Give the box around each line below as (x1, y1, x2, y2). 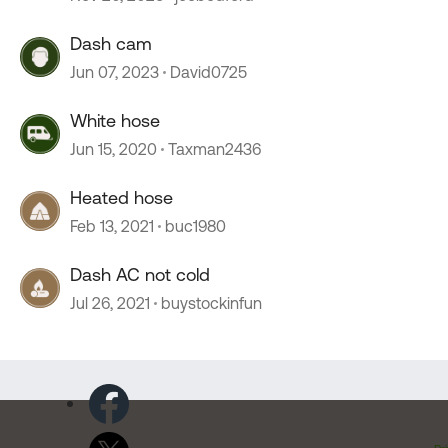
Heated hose (70, 187, 173, 208)
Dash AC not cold (70, 264, 210, 285)
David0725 (170, 63, 247, 81)
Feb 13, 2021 (70, 217, 154, 235)
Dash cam (70, 33, 152, 54)
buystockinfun (161, 294, 262, 312)
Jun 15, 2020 (70, 140, 157, 158)
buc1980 (165, 217, 226, 235)
